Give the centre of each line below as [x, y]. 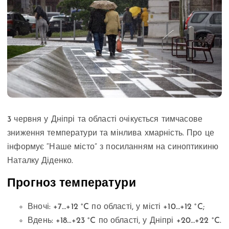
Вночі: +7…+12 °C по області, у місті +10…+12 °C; [116, 207]
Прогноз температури [72, 184]
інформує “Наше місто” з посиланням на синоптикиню [113, 147]
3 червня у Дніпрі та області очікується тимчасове [105, 119]
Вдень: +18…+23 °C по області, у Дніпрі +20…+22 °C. [125, 221]
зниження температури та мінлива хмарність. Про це [111, 133]
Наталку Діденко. [40, 161]
